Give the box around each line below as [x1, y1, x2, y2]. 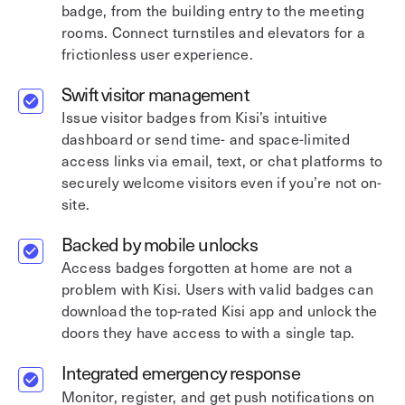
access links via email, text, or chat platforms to [61, 149, 382, 172]
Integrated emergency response [61, 358, 300, 386]
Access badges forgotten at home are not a [61, 256, 353, 278]
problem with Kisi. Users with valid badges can [61, 278, 374, 300]
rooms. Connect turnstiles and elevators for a [61, 21, 365, 43]
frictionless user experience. [61, 42, 253, 65]
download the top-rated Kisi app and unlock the [61, 299, 378, 322]
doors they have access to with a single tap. [61, 321, 355, 344]
